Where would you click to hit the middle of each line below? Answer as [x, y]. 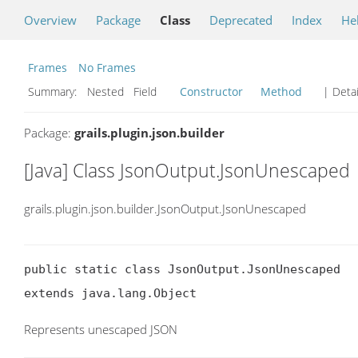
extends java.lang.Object [110, 294]
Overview [50, 20]
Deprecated [241, 20]
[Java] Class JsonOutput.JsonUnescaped [187, 170]
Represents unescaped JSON [101, 330]
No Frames [107, 68]
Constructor [211, 91]
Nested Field [130, 91]
